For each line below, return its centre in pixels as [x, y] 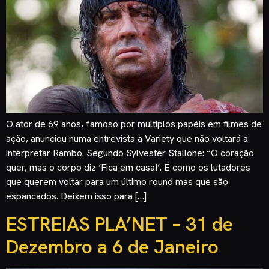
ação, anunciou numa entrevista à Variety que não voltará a [127, 139]
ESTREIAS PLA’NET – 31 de [119, 224]
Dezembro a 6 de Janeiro [112, 246]
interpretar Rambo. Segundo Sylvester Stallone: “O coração [130, 153]
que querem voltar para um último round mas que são [117, 182]
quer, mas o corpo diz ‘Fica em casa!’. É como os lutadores [128, 168]
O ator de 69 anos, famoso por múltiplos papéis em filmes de [134, 124]
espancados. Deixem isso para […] [76, 196]
